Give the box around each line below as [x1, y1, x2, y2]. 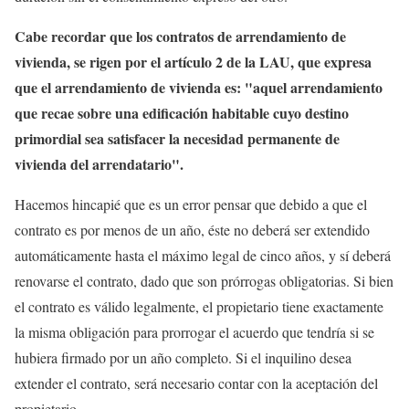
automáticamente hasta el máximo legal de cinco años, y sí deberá [15, 246, 391, 265]
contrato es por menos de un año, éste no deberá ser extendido [15, 220, 370, 239]
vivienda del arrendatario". [15, 153, 184, 174]
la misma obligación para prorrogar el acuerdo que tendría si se [15, 322, 374, 341]
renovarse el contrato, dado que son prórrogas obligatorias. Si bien [15, 271, 393, 290]
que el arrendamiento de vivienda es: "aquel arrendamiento [15, 77, 383, 98]
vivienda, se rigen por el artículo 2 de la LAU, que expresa [15, 51, 372, 72]
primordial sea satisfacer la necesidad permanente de [15, 128, 340, 149]
